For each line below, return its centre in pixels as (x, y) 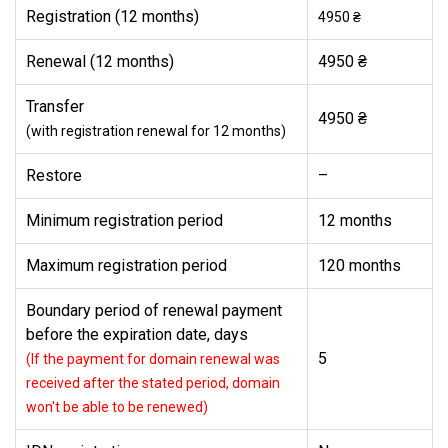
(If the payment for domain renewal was (153, 359)
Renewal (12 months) (100, 61)
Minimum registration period (124, 220)
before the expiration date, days (139, 334)
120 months (359, 265)
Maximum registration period (126, 265)
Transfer (57, 106)
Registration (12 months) (112, 16)
